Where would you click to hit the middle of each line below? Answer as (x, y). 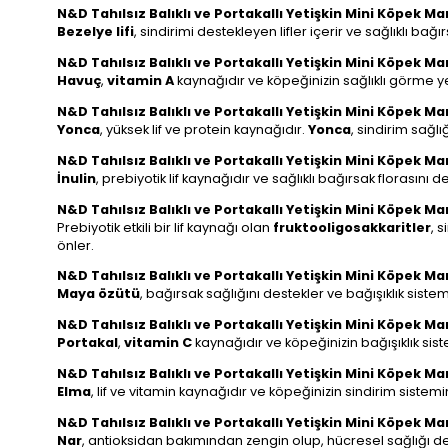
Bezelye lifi (95, 32)
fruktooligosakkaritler (352, 227)
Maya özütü (98, 294)
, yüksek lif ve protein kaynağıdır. (204, 129)
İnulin (76, 178)
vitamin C (158, 343)
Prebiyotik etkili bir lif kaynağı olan (165, 227)
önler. (75, 245)
